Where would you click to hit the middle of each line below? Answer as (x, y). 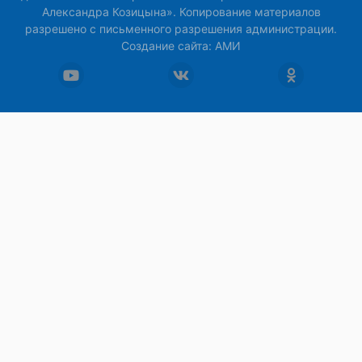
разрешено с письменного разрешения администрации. (181, 29)
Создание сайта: (168, 46)
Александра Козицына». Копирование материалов (181, 12)
